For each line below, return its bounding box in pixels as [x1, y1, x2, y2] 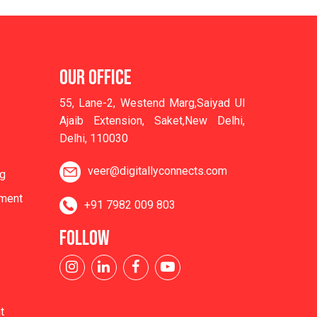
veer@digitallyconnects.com [87, 164, 227, 178]
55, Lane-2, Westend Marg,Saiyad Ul [59, 96, 245, 110]
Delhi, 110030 [59, 131, 128, 145]
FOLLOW [59, 226, 110, 252]
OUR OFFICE [59, 64, 132, 91]
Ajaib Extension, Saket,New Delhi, [59, 113, 245, 127]
